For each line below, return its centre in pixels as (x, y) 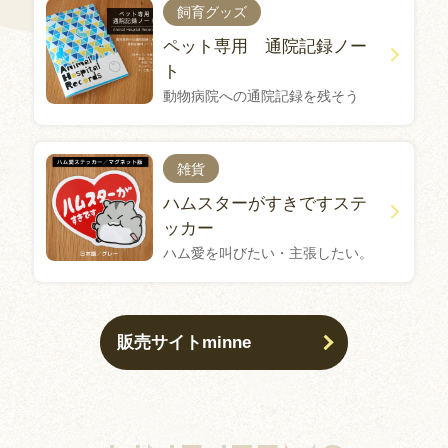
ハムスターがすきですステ (264, 204)
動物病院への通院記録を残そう (260, 96)
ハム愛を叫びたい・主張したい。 (267, 253)
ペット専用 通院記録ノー (264, 47)
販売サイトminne (184, 343)
